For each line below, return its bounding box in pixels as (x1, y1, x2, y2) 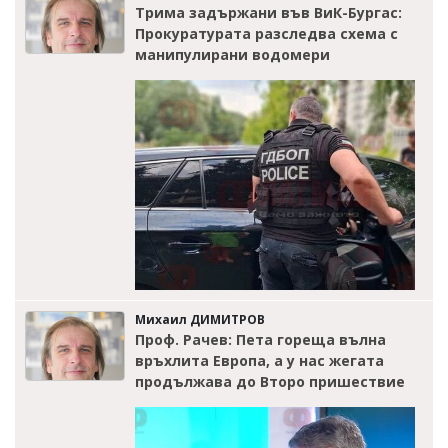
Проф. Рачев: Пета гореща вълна (135, 330, 386, 350)
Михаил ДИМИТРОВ (135, 311, 265, 329)
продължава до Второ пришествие (135, 372, 405, 392)
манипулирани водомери (135, 44, 330, 64)
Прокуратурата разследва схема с (135, 23, 398, 43)
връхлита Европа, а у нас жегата (135, 351, 384, 371)
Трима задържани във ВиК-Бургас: (135, 2, 402, 22)
